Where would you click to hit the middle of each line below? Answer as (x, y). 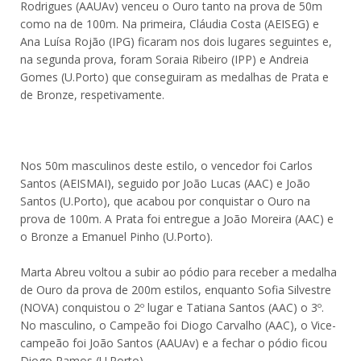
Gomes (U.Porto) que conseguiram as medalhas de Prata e (174, 77)
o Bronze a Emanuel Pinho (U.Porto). (116, 237)
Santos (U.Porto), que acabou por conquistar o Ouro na (165, 201)
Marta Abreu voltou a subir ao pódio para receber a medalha (178, 272)
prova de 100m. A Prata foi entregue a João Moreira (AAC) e (177, 219)
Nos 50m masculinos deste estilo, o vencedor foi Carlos (166, 166)
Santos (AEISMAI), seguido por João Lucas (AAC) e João (165, 183)
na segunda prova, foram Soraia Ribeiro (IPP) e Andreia (164, 59)
